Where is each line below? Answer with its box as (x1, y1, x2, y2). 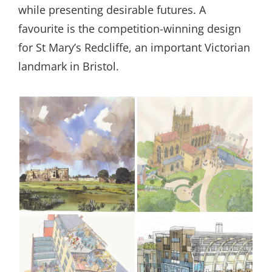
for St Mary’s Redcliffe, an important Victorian (18, 40, 250, 55)
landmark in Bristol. (18, 59, 119, 73)
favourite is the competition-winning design (18, 21, 241, 36)
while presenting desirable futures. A (18, 2, 206, 17)
